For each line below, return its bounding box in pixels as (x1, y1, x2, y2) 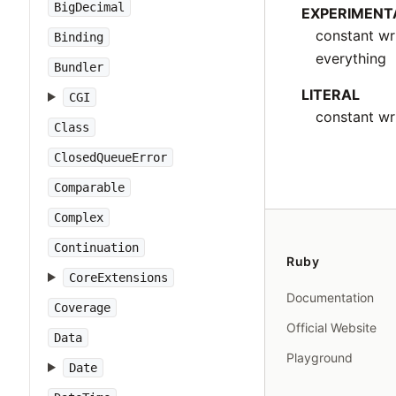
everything (316, 49, 387, 67)
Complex (54, 210, 103, 225)
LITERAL (301, 86, 361, 103)
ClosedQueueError (54, 150, 167, 164)
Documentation (286, 290, 374, 305)
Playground (286, 350, 353, 365)
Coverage (54, 301, 110, 315)
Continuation (54, 240, 139, 255)
